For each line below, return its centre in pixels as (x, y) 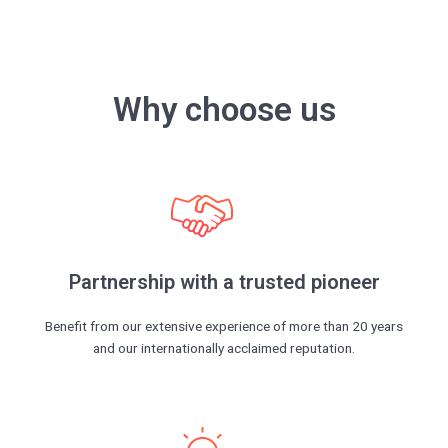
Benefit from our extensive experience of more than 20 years (224, 326)
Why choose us (224, 110)
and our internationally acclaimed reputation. (224, 348)
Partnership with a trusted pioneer (224, 282)
